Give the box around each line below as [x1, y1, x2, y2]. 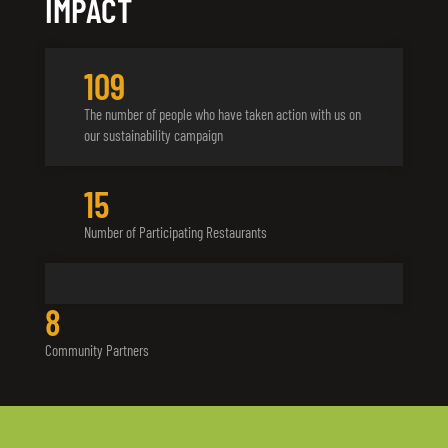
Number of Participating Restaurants [84, 223, 267, 242]
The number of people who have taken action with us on [84, 105, 361, 124]
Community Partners [44, 341, 149, 360]
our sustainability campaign [84, 126, 223, 145]
